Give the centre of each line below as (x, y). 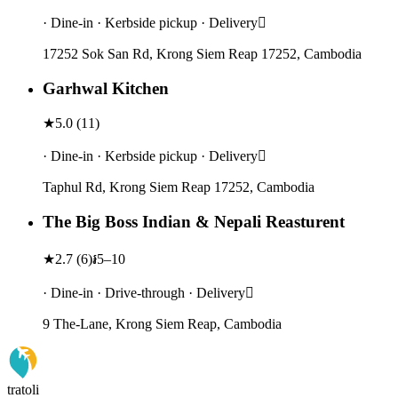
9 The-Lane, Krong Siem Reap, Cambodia (162, 323)
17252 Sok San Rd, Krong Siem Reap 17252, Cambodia (202, 53)
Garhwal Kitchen (106, 88)
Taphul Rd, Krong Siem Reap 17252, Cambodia (179, 187)
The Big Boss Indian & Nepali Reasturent (194, 222)
